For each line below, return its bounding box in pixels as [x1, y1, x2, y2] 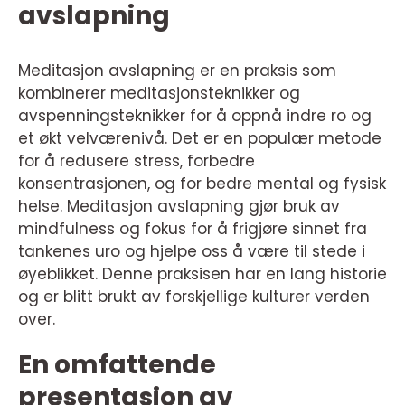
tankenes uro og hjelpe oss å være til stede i [18, 240, 365, 262]
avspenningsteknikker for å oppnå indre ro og [18, 105, 372, 127]
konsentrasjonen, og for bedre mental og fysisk [18, 173, 386, 194]
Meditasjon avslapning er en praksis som [18, 60, 336, 81]
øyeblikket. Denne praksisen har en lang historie [18, 263, 387, 285]
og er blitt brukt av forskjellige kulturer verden [18, 286, 370, 307]
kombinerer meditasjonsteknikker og [18, 82, 300, 104]
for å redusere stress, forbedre [18, 150, 255, 172]
